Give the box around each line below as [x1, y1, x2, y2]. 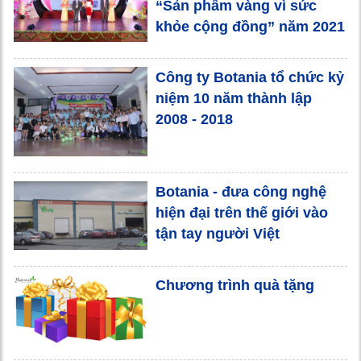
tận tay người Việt [155, 225, 280, 242]
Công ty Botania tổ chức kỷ [155, 69, 344, 86]
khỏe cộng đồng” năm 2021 [155, 18, 345, 35]
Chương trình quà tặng [155, 276, 314, 293]
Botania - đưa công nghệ [155, 183, 326, 200]
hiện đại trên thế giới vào [155, 204, 328, 221]
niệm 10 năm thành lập [155, 90, 312, 107]
